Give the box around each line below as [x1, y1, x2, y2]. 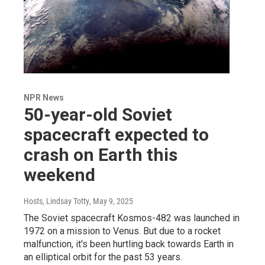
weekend [24, 164, 95, 186]
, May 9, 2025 [89, 196, 133, 206]
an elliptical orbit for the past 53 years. [24, 251, 182, 263]
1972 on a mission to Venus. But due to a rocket [24, 225, 221, 237]
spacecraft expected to [24, 124, 209, 146]
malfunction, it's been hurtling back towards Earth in [24, 238, 234, 250]
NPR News [24, 93, 64, 103]
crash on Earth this [24, 144, 177, 166]
